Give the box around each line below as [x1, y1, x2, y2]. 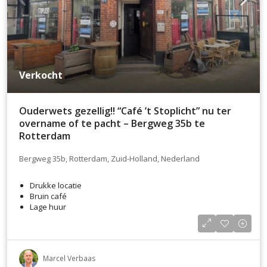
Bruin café [30, 190, 67, 201]
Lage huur [30, 201, 66, 212]
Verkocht [19, 68, 63, 82]
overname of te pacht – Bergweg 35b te [19, 116, 205, 130]
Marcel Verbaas [43, 253, 95, 263]
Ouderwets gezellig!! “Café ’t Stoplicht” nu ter [19, 104, 231, 117]
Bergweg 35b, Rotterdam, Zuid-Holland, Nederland [19, 153, 200, 164]
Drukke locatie [30, 179, 82, 191]
